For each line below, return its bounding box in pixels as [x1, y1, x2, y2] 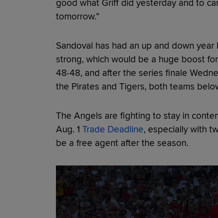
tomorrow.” [55, 10, 99, 22]
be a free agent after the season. [55, 137, 188, 149]
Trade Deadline [82, 123, 144, 135]
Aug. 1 [55, 123, 82, 135]
